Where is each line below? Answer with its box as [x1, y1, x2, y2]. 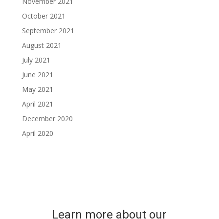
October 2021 [22, 11, 66, 21]
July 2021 [22, 55, 50, 65]
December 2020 [22, 114, 73, 123]
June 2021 [22, 70, 53, 79]
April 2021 [22, 99, 53, 109]
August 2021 [22, 41, 62, 50]
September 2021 [22, 26, 74, 35]
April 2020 [22, 129, 53, 138]
